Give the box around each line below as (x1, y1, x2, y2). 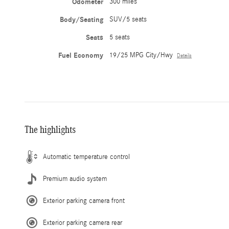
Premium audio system (43, 175, 107, 184)
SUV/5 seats (109, 15, 147, 24)
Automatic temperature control (43, 153, 130, 162)
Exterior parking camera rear (43, 219, 122, 227)
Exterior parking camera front (43, 197, 125, 205)
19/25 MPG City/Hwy (109, 51, 173, 60)
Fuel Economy (58, 51, 104, 60)
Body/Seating (60, 15, 104, 25)
